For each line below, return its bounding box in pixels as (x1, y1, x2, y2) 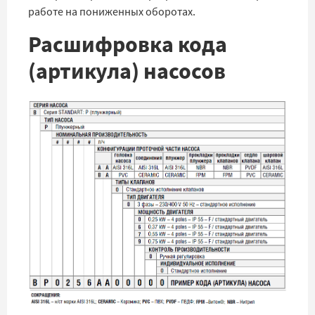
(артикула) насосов (28, 56, 226, 86)
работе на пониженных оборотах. (28, 5, 195, 19)
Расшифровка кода (28, 30, 227, 60)
